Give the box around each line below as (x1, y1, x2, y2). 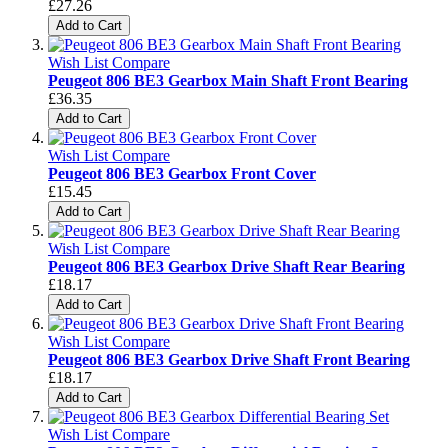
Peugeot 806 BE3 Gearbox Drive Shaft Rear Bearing (48, 257, 405, 275)
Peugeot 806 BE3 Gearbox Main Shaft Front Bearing (48, 71, 408, 89)
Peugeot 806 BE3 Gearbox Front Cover (48, 164, 316, 182)
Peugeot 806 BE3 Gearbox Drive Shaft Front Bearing (48, 350, 410, 368)
